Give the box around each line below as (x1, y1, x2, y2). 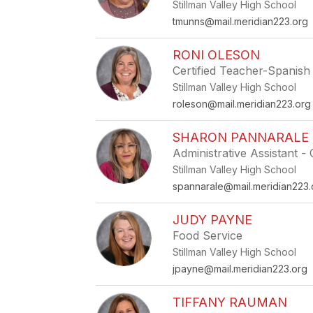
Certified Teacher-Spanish (173, 64, 311, 78)
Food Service (173, 228, 243, 242)
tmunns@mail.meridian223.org (173, 15, 309, 27)
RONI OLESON (173, 48, 261, 62)
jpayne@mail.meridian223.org (173, 263, 308, 275)
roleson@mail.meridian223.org (173, 98, 312, 110)
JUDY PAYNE (173, 212, 253, 227)
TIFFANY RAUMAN (173, 295, 288, 310)
